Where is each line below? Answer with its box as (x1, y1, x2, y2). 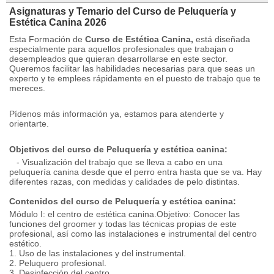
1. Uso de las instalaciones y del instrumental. (9, 248, 186, 258)
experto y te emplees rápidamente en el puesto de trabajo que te (9, 73, 261, 83)
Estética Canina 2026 (9, 17, 106, 28)
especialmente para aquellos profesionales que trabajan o (9, 44, 234, 54)
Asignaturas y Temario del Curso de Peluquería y (9, 6, 236, 17)
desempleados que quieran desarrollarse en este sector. (9, 54, 228, 64)
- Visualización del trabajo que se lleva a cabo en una (9, 157, 223, 167)
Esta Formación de (9, 34, 85, 44)
